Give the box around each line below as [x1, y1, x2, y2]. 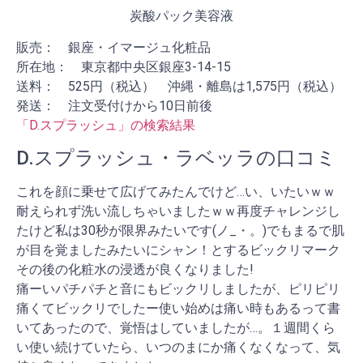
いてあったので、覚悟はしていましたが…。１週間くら [16, 320, 335, 336]
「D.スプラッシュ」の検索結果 [16, 117, 195, 133]
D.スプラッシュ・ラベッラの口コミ [16, 147, 336, 170]
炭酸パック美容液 [130, 8, 233, 24]
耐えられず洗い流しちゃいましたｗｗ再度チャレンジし [16, 203, 340, 220]
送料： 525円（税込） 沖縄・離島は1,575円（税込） [16, 78, 342, 94]
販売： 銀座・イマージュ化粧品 [16, 39, 211, 55]
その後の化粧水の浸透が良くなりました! [16, 262, 254, 278]
